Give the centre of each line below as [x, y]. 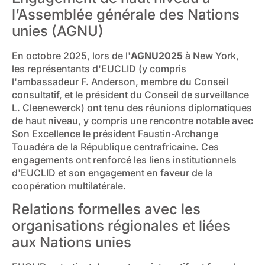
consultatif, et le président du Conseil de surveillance [130, 95]
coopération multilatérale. [69, 186]
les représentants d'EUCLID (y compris [99, 69]
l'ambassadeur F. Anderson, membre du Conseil [120, 82]
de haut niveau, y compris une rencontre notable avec [132, 121]
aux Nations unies [72, 242]
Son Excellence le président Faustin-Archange [115, 134]
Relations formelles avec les [106, 209]
